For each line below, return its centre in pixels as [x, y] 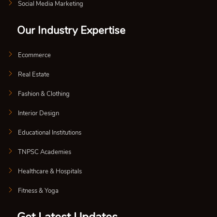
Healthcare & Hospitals [50, 172]
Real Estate [34, 75]
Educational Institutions [50, 133]
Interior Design [39, 114]
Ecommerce [34, 55]
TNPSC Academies [45, 152]
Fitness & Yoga [38, 191]
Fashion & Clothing [44, 94]
